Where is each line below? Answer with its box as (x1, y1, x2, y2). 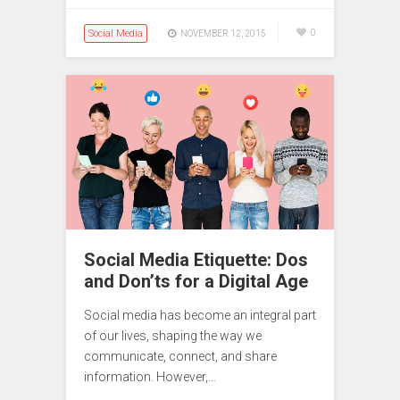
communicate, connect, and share (84, 348, 277, 363)
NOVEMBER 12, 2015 (180, 29, 266, 39)
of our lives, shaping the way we (84, 328, 262, 343)
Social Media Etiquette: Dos (84, 248, 308, 271)
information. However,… (84, 369, 216, 384)
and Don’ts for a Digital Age (84, 270, 308, 292)
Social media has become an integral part (84, 307, 316, 322)
